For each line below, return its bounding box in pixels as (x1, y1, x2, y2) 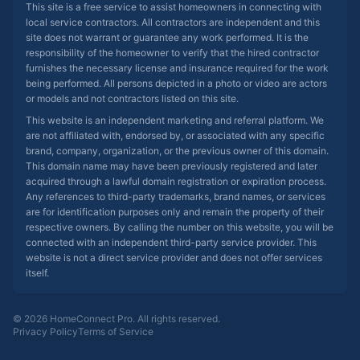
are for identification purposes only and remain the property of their (26, 206, 324, 218)
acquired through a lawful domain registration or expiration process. (26, 175, 326, 187)
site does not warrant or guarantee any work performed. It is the (26, 31, 309, 43)
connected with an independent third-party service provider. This (26, 236, 317, 248)
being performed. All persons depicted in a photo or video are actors (26, 77, 327, 89)
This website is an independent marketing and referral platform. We (26, 114, 324, 126)
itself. (26, 267, 49, 279)
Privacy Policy (13, 325, 78, 337)
